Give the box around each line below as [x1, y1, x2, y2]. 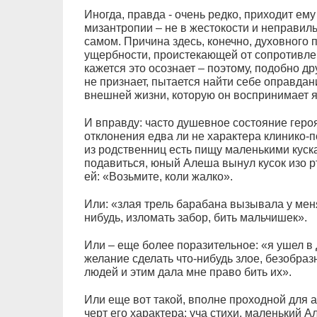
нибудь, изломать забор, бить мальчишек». [83, 211, 307, 224]
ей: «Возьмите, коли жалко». [83, 170, 233, 183]
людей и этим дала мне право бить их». [83, 265, 292, 278]
